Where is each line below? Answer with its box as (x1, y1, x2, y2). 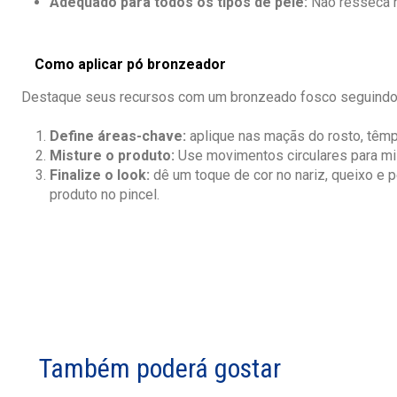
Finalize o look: (50, 167, 150, 184)
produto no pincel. (50, 186, 160, 204)
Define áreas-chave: (50, 128, 186, 145)
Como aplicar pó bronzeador (35, 55, 226, 73)
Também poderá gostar (39, 352, 281, 384)
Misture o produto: (50, 147, 175, 165)
